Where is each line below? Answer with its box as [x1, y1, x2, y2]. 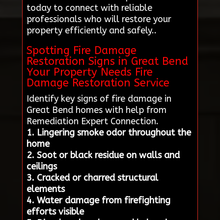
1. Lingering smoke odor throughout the [26, 127, 191, 138]
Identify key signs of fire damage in [26, 93, 171, 105]
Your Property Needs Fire [26, 66, 153, 79]
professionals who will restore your [26, 14, 171, 25]
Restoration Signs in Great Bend [26, 55, 188, 68]
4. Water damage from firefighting [26, 195, 170, 206]
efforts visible [26, 206, 84, 218]
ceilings [26, 161, 57, 172]
